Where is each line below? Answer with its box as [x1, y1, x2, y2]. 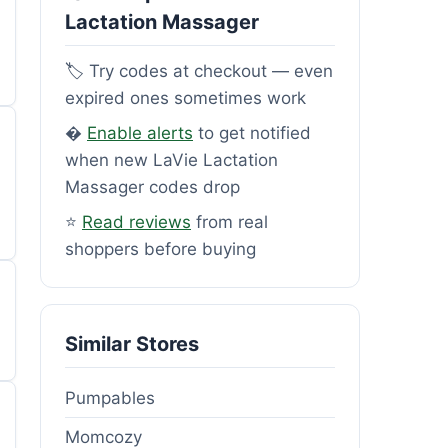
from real [191, 211, 268, 232]
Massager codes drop [65, 176, 240, 197]
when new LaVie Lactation [65, 149, 278, 170]
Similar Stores [65, 331, 199, 356]
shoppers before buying [65, 238, 256, 259]
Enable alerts [87, 122, 193, 143]
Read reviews [82, 211, 191, 232]
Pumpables [65, 387, 155, 408]
